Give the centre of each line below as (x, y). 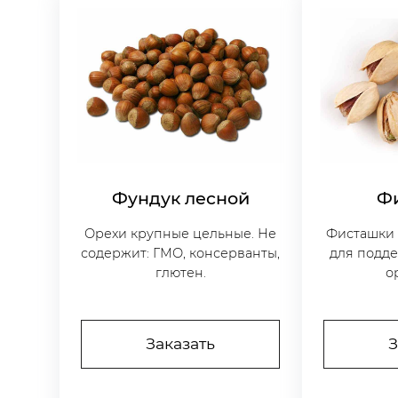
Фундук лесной (180, 199)
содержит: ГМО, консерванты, (181, 254)
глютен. (180, 273)
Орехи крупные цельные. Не (181, 234)
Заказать (181, 344)
